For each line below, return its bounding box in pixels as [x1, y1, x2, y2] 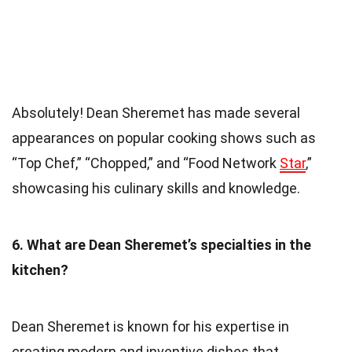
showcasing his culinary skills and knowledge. [12, 179, 300, 196]
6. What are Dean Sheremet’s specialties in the [12, 236, 311, 253]
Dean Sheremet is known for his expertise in [12, 317, 289, 335]
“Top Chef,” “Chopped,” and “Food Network [12, 154, 280, 171]
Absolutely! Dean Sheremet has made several [12, 104, 300, 121]
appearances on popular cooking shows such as [12, 129, 316, 146]
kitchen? [12, 261, 68, 278]
